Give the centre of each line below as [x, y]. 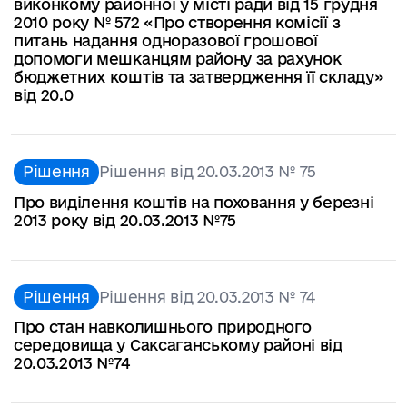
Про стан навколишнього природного [163, 327]
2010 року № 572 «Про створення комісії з [177, 22]
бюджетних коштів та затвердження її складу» [199, 76]
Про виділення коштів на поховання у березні [194, 202]
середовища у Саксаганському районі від [178, 345]
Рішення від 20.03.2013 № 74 [207, 296]
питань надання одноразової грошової [166, 40]
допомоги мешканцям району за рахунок [178, 58]
